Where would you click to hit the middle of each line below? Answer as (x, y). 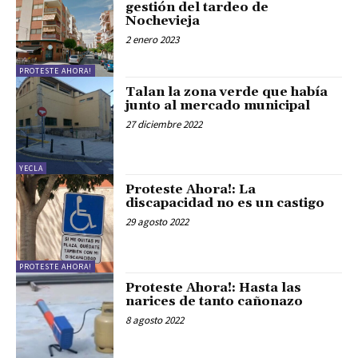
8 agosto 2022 (155, 320)
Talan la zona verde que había (227, 91)
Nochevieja (163, 21)
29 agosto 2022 (157, 222)
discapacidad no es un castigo (225, 203)
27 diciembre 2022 (164, 124)
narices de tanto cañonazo (215, 301)
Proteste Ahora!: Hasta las (214, 287)
